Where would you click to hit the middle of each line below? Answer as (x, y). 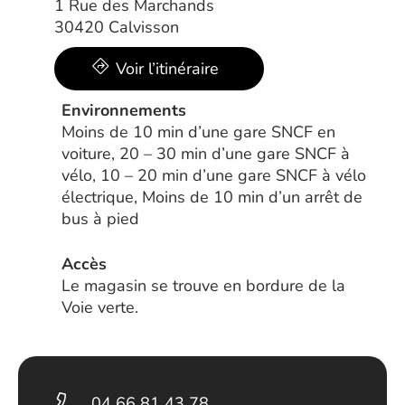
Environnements (124, 110)
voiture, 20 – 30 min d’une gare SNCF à (206, 154)
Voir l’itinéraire (167, 69)
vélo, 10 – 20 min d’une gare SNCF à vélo (214, 175)
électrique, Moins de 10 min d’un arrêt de (212, 197)
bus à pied (100, 219)
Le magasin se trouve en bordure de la (203, 286)
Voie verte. (100, 307)
